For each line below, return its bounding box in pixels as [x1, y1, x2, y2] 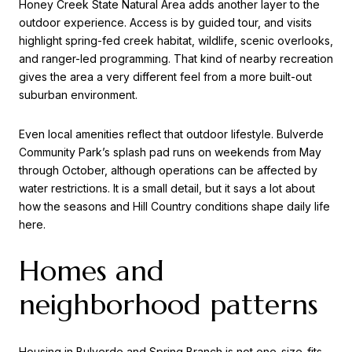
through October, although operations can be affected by [19, 163, 317, 177]
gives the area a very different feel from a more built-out [19, 70, 312, 84]
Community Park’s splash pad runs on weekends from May [19, 145, 321, 159]
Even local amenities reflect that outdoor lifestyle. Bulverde [19, 126, 324, 141]
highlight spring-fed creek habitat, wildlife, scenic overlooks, [19, 34, 333, 48]
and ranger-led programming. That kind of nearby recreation [19, 52, 333, 66]
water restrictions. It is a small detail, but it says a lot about [19, 181, 315, 195]
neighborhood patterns [19, 287, 318, 323]
